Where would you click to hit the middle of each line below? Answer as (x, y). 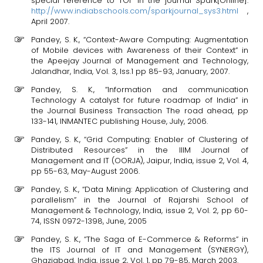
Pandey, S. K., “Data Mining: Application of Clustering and (140, 189)
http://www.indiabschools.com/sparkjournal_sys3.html (135, 11)
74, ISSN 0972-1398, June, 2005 (89, 221)
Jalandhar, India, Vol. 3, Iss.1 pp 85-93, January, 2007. (130, 71)
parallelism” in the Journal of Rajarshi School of (140, 200)
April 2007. (50, 21)
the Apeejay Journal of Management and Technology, (140, 61)
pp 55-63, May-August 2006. (85, 171)
